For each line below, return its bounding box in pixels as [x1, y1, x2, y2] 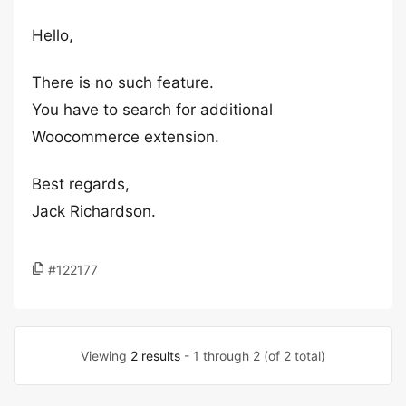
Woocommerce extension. [32, 128, 219, 146]
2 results [130, 348, 180, 363]
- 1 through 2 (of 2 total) [180, 348, 325, 363]
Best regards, [32, 175, 130, 193]
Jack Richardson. [32, 202, 156, 220]
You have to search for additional [32, 101, 273, 119]
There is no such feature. [32, 73, 214, 92]
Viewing [81, 348, 130, 363]
